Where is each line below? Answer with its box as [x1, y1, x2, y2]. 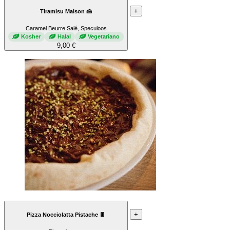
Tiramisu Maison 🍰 [40, 8, 92, 15]
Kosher [21, 33, 41, 40]
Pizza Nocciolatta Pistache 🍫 [27, 212, 105, 218]
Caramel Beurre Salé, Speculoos [25, 25, 107, 31]
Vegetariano [88, 33, 120, 40]
